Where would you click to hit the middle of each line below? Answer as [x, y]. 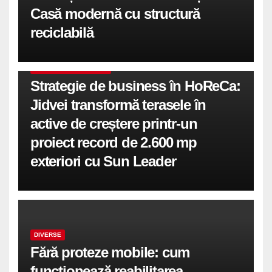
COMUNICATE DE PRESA [71, 69]
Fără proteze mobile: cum [110, 253]
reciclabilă [62, 33]
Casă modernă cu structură [115, 14]
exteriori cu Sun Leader [103, 161]
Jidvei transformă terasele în [118, 105]
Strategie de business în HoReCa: [135, 86]
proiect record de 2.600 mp [114, 143]
